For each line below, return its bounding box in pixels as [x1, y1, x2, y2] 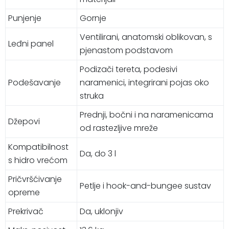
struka [80, 89, 104, 102]
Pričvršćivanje [8, 173, 62, 185]
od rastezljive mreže [80, 122, 158, 134]
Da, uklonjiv [80, 205, 123, 217]
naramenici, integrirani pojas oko [80, 76, 209, 88]
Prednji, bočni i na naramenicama [80, 108, 213, 121]
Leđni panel [8, 37, 54, 50]
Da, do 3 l [80, 147, 116, 159]
